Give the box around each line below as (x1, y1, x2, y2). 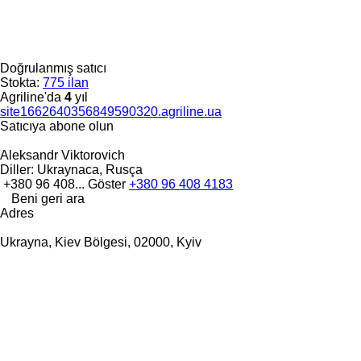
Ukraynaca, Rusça (34, 162, 143, 176)
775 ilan (43, 75, 89, 89)
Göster (88, 176, 129, 191)
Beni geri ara (11, 191, 85, 205)
